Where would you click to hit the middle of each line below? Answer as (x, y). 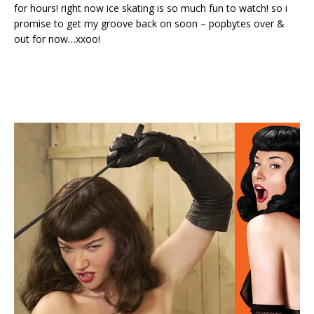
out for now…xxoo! (57, 39)
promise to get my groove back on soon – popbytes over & (149, 23)
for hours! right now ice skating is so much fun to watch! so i (151, 8)
